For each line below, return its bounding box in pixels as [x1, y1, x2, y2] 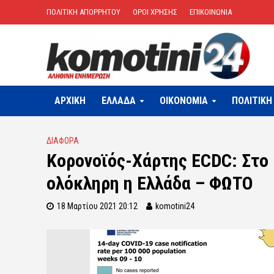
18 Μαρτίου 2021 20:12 [56, 201, 138, 211]
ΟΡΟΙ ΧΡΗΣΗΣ [132, 7, 177, 17]
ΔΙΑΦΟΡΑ [46, 136, 79, 146]
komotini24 [155, 201, 194, 211]
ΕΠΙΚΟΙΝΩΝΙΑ [189, 7, 232, 17]
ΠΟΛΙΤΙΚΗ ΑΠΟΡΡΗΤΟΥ [46, 7, 120, 17]
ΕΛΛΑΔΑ [101, 95, 136, 106]
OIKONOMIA [159, 95, 208, 106]
